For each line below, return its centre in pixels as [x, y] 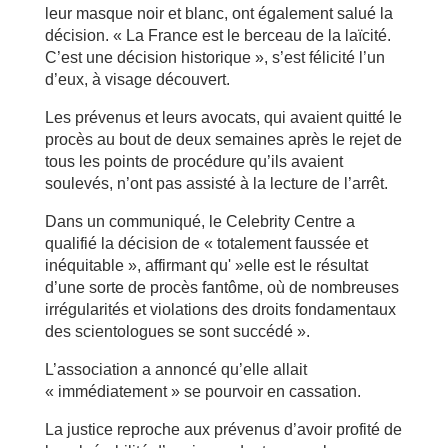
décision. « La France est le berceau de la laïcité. [217, 35]
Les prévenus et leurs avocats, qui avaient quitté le [223, 117]
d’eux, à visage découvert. [137, 79]
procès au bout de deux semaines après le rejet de [223, 139]
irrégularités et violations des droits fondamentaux [220, 309]
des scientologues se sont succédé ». [177, 331]
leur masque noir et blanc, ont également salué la [218, 13]
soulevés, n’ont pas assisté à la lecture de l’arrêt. [216, 183]
